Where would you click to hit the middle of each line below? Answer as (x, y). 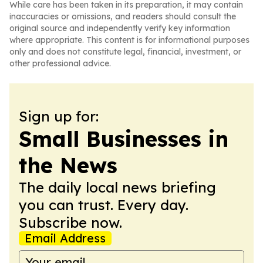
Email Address (65, 238)
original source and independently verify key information (120, 28)
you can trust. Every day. (104, 205)
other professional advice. (60, 63)
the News (68, 165)
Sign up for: (59, 116)
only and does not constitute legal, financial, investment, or (125, 52)
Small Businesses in (124, 139)
